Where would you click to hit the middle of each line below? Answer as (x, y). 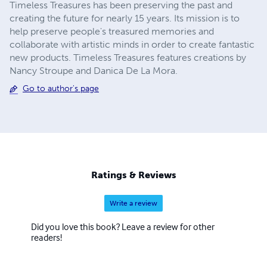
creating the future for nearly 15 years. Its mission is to (125, 18)
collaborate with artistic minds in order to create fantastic (132, 45)
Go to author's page (61, 89)
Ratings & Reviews (133, 175)
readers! (46, 237)
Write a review (133, 203)
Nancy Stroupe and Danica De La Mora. (94, 71)
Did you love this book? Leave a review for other (123, 226)
